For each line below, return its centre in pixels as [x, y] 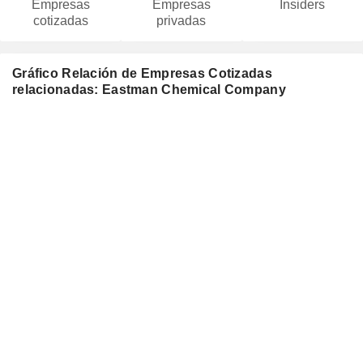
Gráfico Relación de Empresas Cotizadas [142, 73]
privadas [181, 21]
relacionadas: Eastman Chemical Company [149, 90]
